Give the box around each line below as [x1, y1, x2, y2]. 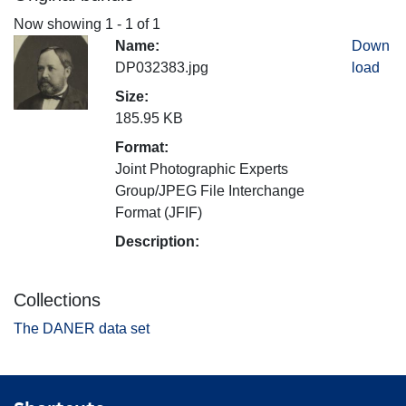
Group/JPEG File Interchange [115, 182, 304, 198]
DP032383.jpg [115, 59, 208, 75]
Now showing [14, 15, 105, 32]
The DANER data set [14, 320, 150, 336]
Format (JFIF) [115, 204, 202, 220]
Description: [115, 233, 199, 249]
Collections [14, 289, 101, 310]
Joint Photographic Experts [115, 160, 288, 177]
